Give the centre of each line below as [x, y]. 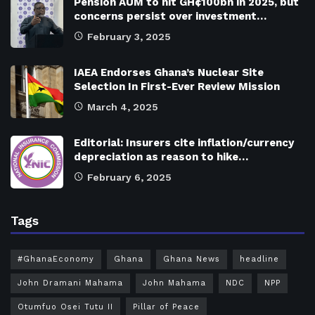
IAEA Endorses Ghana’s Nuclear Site [169, 72]
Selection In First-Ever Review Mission [177, 86]
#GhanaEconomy [56, 259]
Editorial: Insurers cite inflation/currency [184, 142]
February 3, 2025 [129, 36]
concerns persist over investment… [170, 16]
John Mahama [174, 283]
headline [259, 259]
